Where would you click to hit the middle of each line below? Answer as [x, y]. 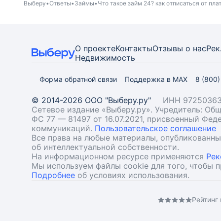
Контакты [134, 48]
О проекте [95, 48]
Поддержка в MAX [156, 79]
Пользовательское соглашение [155, 128]
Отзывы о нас [179, 48]
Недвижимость [105, 58]
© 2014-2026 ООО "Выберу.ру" [91, 100]
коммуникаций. [63, 128]
